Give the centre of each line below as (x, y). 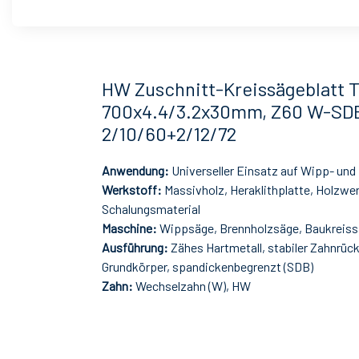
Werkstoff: (133, 190)
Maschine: (129, 228)
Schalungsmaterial (151, 209)
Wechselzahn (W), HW (193, 286)
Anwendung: (137, 171)
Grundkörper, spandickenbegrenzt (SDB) (208, 267)
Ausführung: (135, 248)
